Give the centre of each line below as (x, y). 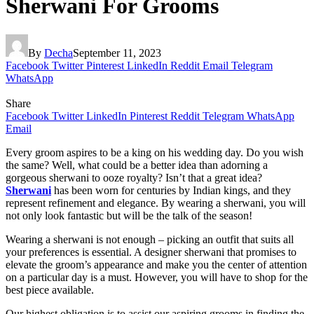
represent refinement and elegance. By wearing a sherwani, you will (156, 203)
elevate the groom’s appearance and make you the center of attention (156, 264)
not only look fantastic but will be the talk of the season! (129, 215)
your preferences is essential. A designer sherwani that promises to (151, 252)
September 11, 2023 (117, 53)
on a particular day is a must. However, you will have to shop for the (157, 277)
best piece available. (50, 289)
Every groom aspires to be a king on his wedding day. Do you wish (155, 152)
